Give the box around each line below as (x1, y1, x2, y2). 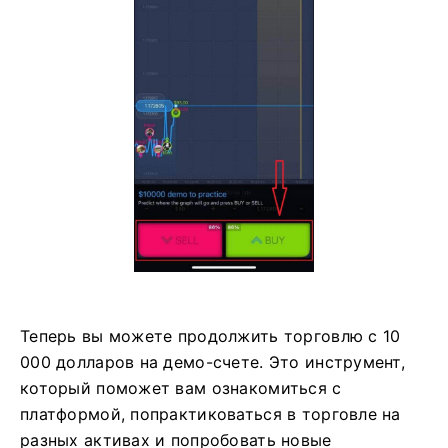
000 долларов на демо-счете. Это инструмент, (20, 352, 406, 373)
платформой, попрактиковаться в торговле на (20, 404, 401, 425)
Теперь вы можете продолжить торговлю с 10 (20, 326, 401, 347)
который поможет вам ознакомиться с (20, 378, 342, 399)
